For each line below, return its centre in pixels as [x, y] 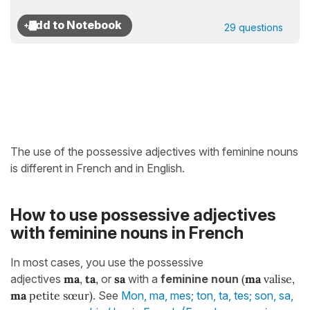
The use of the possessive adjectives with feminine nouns [154, 152]
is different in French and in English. [98, 168]
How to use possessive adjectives [143, 215]
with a [143, 279]
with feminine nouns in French [127, 233]
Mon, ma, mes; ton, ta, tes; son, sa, [207, 295]
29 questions [254, 27]
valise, [278, 279]
